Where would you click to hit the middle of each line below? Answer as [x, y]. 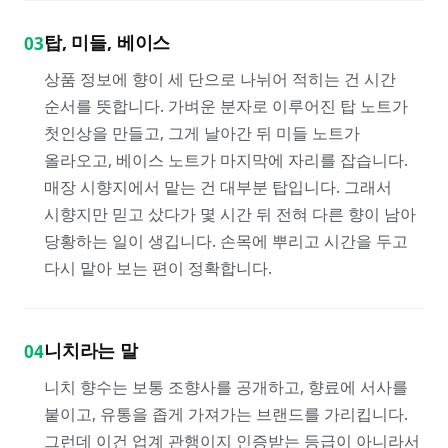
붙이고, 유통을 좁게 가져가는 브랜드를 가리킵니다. [226, 414]
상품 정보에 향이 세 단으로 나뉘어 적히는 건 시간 [220, 79]
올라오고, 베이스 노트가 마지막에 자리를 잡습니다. [226, 160]
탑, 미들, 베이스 [107, 42]
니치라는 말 [91, 350]
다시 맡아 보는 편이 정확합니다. [158, 268]
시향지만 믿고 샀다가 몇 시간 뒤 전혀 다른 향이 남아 [230, 214]
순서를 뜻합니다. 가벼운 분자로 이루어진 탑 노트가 [226, 106]
